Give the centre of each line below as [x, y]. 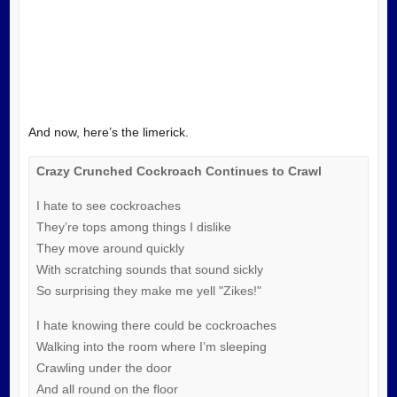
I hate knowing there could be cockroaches [156, 325]
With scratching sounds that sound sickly [149, 269]
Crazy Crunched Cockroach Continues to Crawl [179, 171]
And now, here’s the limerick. [108, 132]
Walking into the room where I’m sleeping [151, 346]
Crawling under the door [104, 367]
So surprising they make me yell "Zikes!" [148, 290]
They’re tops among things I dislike [133, 226]
